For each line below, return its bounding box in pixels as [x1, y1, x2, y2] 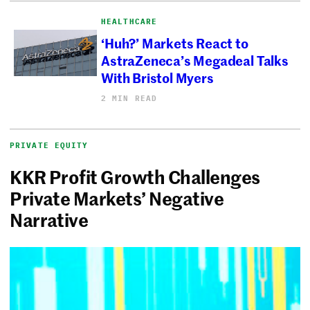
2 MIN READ [101, 93, 158, 103]
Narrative [10, 206, 98, 232]
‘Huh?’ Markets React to [101, 33, 248, 52]
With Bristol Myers [101, 67, 214, 86]
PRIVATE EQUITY [10, 140, 89, 150]
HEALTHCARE [101, 16, 158, 26]
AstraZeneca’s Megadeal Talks [101, 50, 289, 69]
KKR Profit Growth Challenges [10, 163, 260, 189]
